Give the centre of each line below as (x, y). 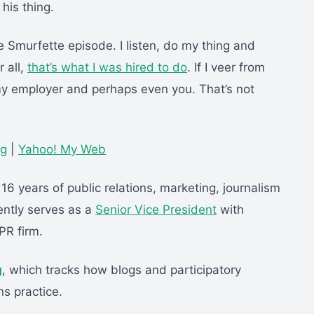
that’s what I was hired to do (107, 68)
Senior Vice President (156, 210)
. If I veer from (226, 68)
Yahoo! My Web (62, 150)
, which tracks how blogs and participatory (122, 270)
